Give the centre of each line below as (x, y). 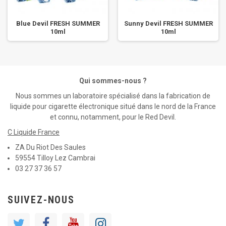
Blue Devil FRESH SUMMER (58, 23)
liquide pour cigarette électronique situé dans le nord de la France (113, 106)
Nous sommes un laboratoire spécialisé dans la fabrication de (113, 96)
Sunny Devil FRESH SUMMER (168, 23)
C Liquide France (34, 132)
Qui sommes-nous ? (113, 81)
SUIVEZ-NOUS (41, 200)
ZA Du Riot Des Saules (50, 147)
